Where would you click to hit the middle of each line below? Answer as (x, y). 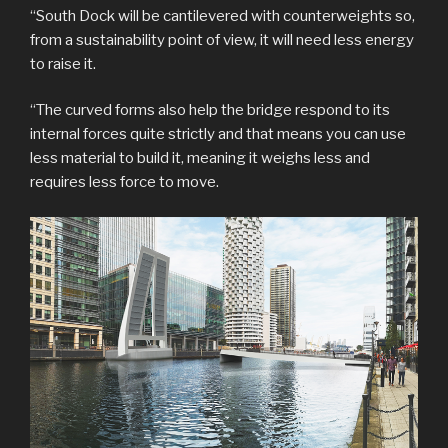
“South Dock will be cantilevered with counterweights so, (222, 15)
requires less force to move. (124, 182)
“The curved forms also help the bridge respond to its (210, 110)
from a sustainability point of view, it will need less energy (222, 39)
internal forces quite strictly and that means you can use (218, 134)
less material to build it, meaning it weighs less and (200, 158)
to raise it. (63, 63)
